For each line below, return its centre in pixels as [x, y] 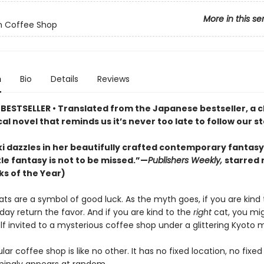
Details [64, 79]
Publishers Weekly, [186, 160]
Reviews [113, 79]
